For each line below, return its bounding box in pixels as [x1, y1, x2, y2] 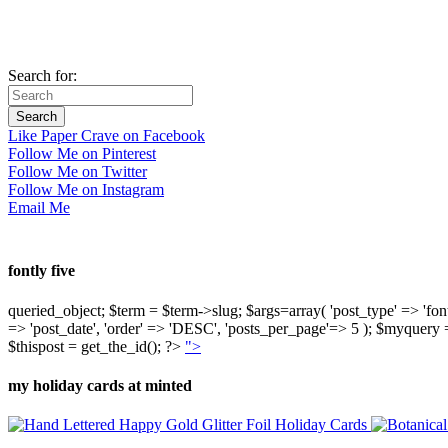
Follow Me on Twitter [8, 163, 147, 181]
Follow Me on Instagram [8, 181, 164, 199]
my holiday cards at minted [8, 377, 192, 395]
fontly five [8, 262, 75, 280]
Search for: [8, 67, 77, 85]
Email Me [8, 199, 70, 217]
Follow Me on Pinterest [8, 145, 156, 163]
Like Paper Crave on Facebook [8, 127, 205, 145]
